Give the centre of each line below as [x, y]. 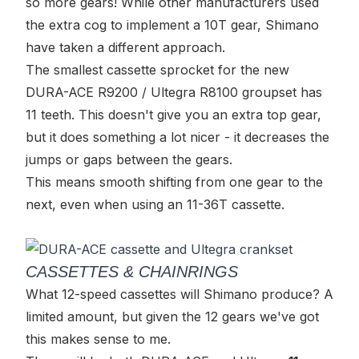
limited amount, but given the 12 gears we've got [172, 317]
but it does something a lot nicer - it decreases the [177, 137]
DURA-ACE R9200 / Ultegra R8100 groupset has [174, 92]
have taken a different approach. [125, 47]
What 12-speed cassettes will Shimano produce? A [179, 294]
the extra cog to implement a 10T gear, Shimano [172, 25]
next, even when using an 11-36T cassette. [155, 204]
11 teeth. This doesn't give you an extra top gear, [173, 115]
